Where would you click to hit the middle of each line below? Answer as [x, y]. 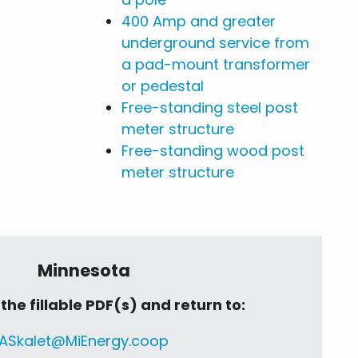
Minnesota [84, 271]
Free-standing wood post [213, 151]
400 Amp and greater [199, 22]
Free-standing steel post [210, 108]
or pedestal [163, 86]
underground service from [215, 43]
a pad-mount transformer [216, 65]
